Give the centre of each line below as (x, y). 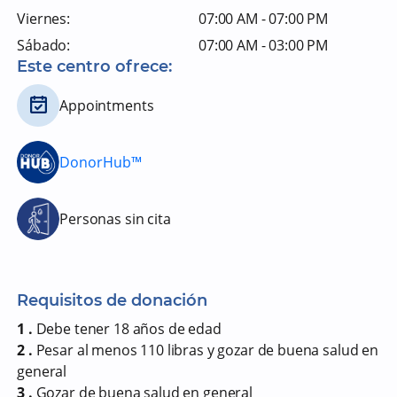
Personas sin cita (115, 219)
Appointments (107, 105)
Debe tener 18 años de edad (128, 329)
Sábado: (44, 45)
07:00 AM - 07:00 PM (264, 19)
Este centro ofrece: (95, 66)
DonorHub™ (101, 162)
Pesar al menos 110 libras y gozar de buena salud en (207, 350)
